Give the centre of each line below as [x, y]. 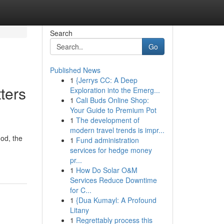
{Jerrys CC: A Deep [106, 80]
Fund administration [107, 140]
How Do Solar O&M [106, 170]
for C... [80, 190]
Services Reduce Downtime [113, 180]
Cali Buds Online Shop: [112, 100]
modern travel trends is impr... [117, 130]
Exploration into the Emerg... [115, 90]
